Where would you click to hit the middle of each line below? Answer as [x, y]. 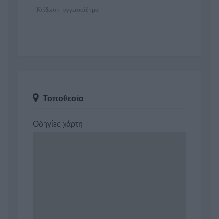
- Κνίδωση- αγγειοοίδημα [66, 9]
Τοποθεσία [62, 98]
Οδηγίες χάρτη [58, 124]
